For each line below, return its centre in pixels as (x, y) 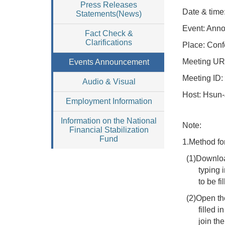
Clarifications (109, 42)
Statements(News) (109, 14)
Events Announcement (109, 62)
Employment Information (109, 101)
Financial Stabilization (109, 130)
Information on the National (109, 121)
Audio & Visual (109, 82)
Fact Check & (109, 33)
